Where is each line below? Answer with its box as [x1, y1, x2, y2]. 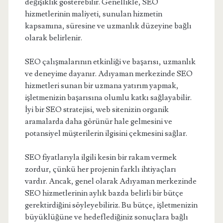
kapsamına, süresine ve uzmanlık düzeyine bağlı [24, 21, 192, 31]
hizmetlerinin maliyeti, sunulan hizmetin [24, 9, 162, 19]
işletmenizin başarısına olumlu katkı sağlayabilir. [24, 93, 192, 103]
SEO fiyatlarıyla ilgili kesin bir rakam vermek [24, 152, 177, 162]
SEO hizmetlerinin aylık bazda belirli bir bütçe [24, 188, 183, 198]
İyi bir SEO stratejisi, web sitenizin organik [24, 105, 169, 114]
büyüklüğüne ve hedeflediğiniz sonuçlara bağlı [24, 212, 188, 222]
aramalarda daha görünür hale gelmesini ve [24, 116, 172, 126]
